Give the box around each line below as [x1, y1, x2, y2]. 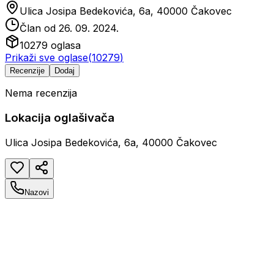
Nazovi [24, 187, 49, 197]
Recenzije [10, 66, 45, 76]
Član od [20, 22, 59, 35]
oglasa [48, 39, 81, 52]
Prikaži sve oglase [5, 51, 88, 64]
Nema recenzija [5, 87, 77, 100]
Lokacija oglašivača [5, 111, 114, 125]
